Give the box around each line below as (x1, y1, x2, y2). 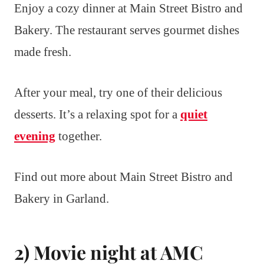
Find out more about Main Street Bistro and (14, 170, 233, 184)
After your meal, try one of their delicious (14, 85, 222, 100)
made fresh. (14, 45, 71, 60)
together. (55, 129, 102, 144)
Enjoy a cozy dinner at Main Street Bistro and (14, 1, 243, 16)
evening (14, 129, 55, 144)
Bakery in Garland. (14, 192, 109, 206)
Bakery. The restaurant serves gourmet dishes (14, 23, 239, 38)
